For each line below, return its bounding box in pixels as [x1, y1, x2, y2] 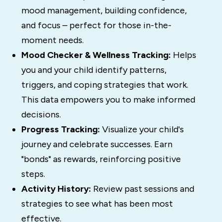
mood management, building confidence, [21, 5, 187, 16]
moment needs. [21, 35, 84, 46]
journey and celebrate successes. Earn [21, 139, 172, 150]
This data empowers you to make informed [21, 94, 195, 106]
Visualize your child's [100, 124, 184, 135]
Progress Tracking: [21, 124, 100, 135]
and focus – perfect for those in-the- [21, 20, 171, 31]
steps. [21, 168, 45, 180]
